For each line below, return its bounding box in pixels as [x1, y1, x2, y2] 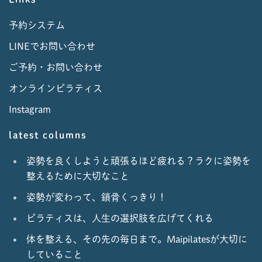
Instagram [9, 105, 51, 114]
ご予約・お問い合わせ [9, 63, 102, 72]
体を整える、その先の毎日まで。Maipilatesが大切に [26, 235, 247, 244]
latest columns [9, 130, 87, 140]
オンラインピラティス [9, 84, 102, 93]
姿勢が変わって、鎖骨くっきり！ [26, 192, 167, 202]
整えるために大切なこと [26, 171, 129, 181]
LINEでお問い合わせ [9, 42, 95, 51]
